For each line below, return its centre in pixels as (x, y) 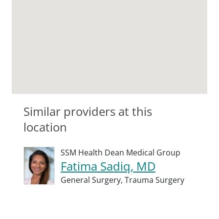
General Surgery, (93, 180)
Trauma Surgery (154, 180)
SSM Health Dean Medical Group (120, 153)
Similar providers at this (88, 111)
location (45, 127)
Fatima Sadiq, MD (108, 166)
